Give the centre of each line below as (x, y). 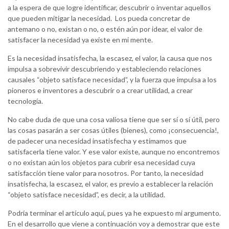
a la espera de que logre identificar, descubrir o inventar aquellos (109, 8)
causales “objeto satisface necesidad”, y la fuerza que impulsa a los (112, 80)
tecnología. (25, 101)
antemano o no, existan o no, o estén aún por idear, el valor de (105, 29)
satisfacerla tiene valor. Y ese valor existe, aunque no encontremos (114, 152)
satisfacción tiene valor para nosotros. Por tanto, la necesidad (106, 173)
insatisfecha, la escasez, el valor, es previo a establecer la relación (110, 184)
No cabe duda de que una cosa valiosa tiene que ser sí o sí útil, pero (114, 120)
